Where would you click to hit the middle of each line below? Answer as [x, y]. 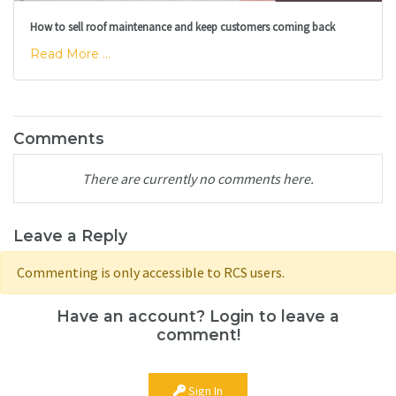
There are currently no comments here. [198, 178]
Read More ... [70, 54]
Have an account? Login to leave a [198, 316]
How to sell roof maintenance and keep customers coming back [182, 27]
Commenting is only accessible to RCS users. [150, 273]
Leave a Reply [70, 235]
